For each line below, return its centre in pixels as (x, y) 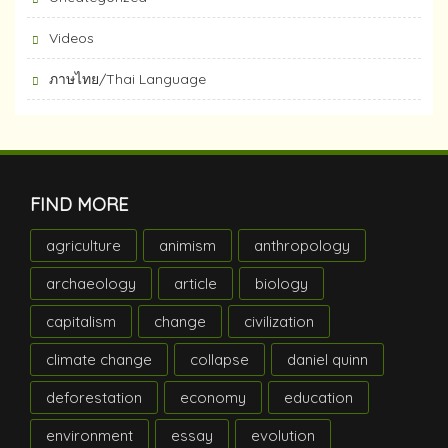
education (318, 397)
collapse (219, 359)
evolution (283, 435)
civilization (279, 321)
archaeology (91, 283)
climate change (99, 359)
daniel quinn (327, 359)
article (195, 283)
